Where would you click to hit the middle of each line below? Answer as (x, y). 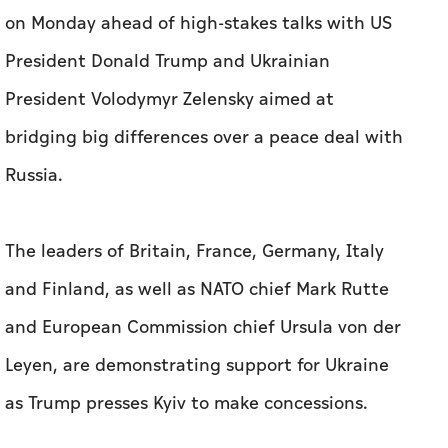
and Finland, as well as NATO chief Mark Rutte (197, 290)
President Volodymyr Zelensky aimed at (169, 100)
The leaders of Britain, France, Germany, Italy (194, 252)
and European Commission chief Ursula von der (203, 328)
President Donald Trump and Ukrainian (167, 62)
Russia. (34, 176)
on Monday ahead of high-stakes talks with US (198, 24)
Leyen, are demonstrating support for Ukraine (197, 366)
